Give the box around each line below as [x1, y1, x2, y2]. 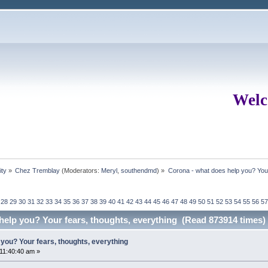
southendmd [121, 166, 157, 174]
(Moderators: [60, 166, 102, 174]
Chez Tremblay [15, 166, 60, 174]
